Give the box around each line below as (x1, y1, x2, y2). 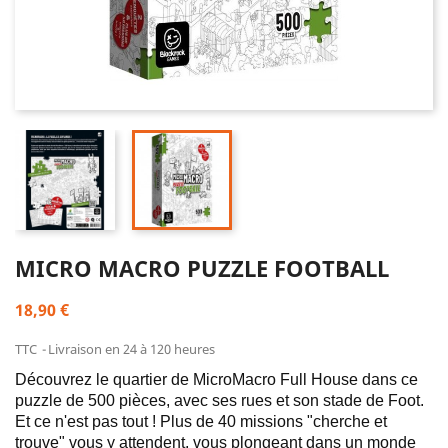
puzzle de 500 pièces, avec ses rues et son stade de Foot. (15, 392, 424, 409)
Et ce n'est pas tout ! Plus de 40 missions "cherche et (15, 413, 387, 430)
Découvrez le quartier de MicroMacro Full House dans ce (15, 371, 418, 388)
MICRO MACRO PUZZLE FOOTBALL (15, 253, 389, 283)
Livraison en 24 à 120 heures (48, 340, 215, 358)
